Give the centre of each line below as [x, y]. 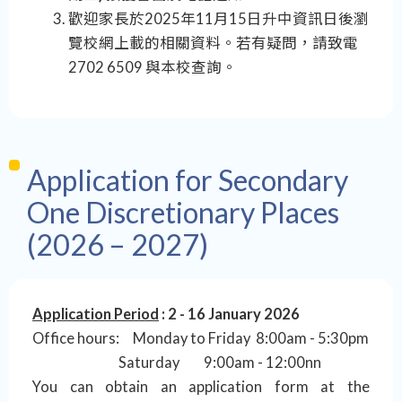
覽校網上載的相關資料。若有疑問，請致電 [213, 44]
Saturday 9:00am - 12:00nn [177, 362]
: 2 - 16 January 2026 [229, 314]
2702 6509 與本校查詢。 [153, 68]
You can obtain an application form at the [201, 386]
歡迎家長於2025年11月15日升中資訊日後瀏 [218, 19]
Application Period [96, 314]
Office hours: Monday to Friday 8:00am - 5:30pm [201, 338]
